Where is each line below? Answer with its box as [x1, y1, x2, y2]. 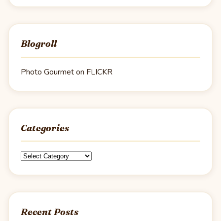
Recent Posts [21, 206, 78, 218]
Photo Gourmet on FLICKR [21, 66, 112, 77]
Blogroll [21, 38, 57, 50]
